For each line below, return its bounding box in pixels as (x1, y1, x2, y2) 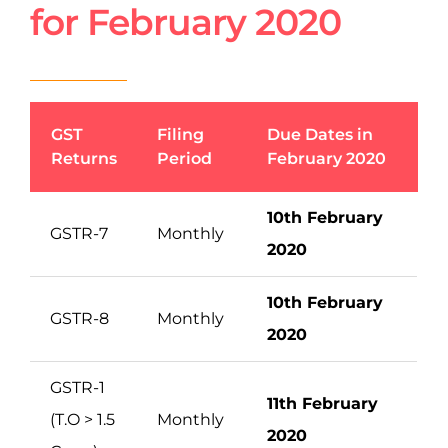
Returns (51, 148, 117, 168)
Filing (157, 124, 204, 144)
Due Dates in (267, 124, 373, 144)
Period (157, 148, 212, 168)
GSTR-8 (50, 308, 109, 328)
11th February (267, 393, 378, 413)
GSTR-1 (50, 377, 105, 397)
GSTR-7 (50, 223, 108, 243)
